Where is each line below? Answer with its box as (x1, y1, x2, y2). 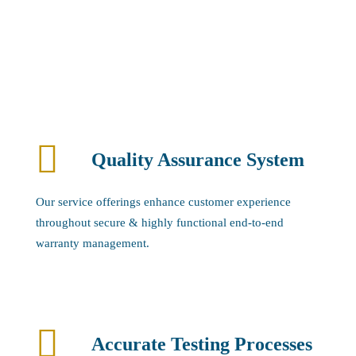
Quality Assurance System (91, 149, 304, 170)
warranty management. (36, 236, 149, 250)
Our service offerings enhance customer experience (36, 195, 291, 208)
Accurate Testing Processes (91, 333, 312, 354)
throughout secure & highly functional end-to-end (36, 215, 284, 229)
